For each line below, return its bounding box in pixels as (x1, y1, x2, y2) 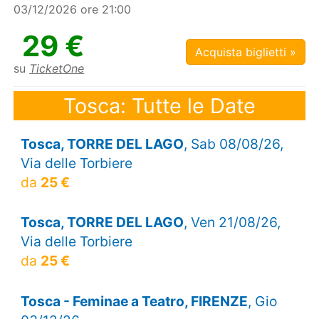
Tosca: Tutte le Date (63, 93, 256, 118)
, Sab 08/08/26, (183, 135, 283, 153)
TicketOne (29, 61, 85, 76)
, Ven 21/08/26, (183, 214, 281, 231)
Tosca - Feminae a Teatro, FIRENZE (20, 292, 248, 310)
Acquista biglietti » (194, 45, 296, 60)
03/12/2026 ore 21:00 (14, 2, 132, 17)
